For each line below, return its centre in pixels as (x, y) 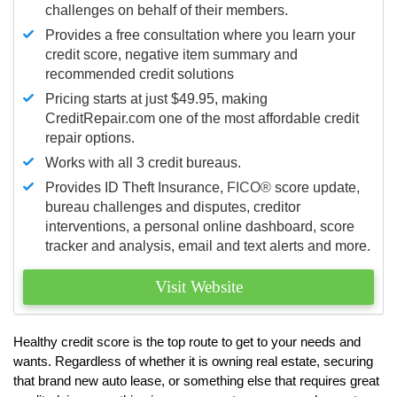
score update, (315, 187)
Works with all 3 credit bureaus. (143, 162)
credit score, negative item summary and (171, 54)
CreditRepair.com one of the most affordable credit (202, 118)
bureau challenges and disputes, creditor (173, 206)
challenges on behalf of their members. (167, 10)
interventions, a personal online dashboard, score (200, 226)
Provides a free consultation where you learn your (200, 35)
